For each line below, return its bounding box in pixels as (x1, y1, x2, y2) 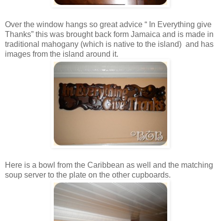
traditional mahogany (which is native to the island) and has (5, 39, 214, 48)
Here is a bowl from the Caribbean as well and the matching (5, 160, 213, 169)
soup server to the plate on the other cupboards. (5, 170, 173, 179)
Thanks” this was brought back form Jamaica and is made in (5, 30, 214, 38)
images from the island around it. (5, 49, 118, 58)
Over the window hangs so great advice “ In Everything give (5, 20, 212, 29)
